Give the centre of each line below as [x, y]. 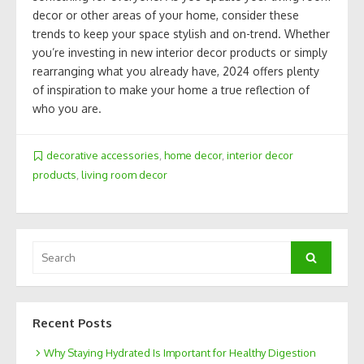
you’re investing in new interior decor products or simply [180, 53]
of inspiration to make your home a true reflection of [171, 90]
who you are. [67, 109]
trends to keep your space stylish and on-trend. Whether [181, 34]
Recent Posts [72, 323]
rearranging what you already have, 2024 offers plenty [176, 71]
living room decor [124, 174]
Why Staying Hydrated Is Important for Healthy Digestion [180, 353]
